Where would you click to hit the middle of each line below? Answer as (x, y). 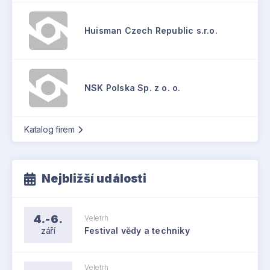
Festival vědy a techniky (137, 230)
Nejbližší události (94, 179)
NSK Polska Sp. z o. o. (133, 88)
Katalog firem (49, 129)
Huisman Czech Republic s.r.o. (151, 30)
